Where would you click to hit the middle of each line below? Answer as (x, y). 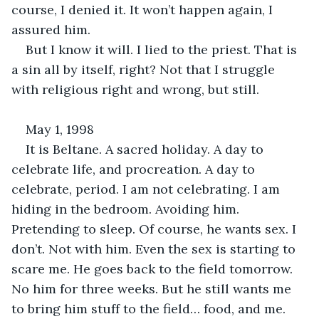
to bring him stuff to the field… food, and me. (150, 308)
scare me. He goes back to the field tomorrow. (154, 268)
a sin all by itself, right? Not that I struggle (145, 69)
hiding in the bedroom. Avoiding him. (127, 209)
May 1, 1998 (60, 129)
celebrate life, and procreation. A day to (135, 169)
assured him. (51, 29)
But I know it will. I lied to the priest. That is (163, 49)
